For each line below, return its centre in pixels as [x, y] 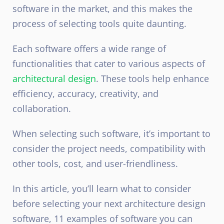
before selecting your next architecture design [109, 203]
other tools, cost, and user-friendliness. [95, 163]
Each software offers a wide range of [89, 48]
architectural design [54, 78]
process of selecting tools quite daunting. [99, 23]
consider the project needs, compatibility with [109, 148]
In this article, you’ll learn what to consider [102, 188]
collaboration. [42, 108]
